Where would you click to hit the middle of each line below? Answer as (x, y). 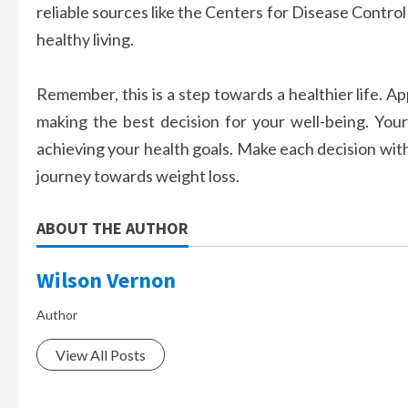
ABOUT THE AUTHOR (112, 229)
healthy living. (85, 40)
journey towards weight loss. (138, 176)
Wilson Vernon (106, 280)
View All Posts (101, 355)
